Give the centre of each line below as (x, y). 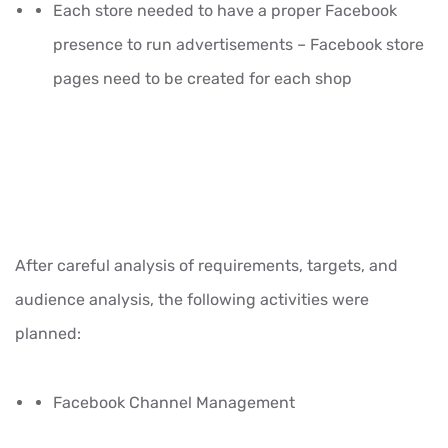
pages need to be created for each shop (202, 78)
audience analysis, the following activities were (192, 299)
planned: (48, 333)
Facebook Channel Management (174, 402)
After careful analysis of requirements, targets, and (206, 265)
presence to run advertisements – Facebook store (238, 44)
